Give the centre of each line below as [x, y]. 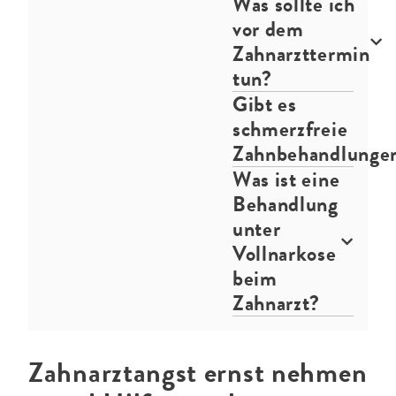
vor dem [268, 29]
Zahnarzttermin [301, 54]
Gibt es [264, 104]
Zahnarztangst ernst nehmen [198, 373]
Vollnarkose [284, 254]
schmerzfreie [290, 129]
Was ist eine [286, 179]
